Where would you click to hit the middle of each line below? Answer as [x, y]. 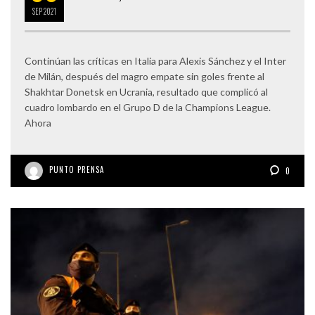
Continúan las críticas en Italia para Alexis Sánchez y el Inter [155, 61]
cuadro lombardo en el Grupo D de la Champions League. [148, 108]
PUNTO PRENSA [77, 170]
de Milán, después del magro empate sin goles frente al [144, 77]
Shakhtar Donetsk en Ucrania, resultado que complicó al [146, 92]
